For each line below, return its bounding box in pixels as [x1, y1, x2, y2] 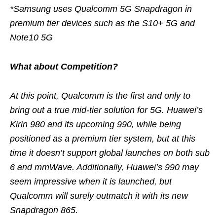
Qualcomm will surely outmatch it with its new [10, 190, 188, 201]
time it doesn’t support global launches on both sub [10, 147, 210, 158]
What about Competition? [10, 61, 118, 72]
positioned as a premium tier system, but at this [10, 133, 195, 144]
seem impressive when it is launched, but [10, 176, 172, 186]
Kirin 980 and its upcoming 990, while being [10, 119, 181, 129]
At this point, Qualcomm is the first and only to [10, 90, 190, 101]
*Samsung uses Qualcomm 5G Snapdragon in [10, 3, 192, 14]
